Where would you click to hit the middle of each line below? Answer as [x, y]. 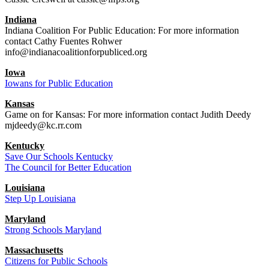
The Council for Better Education [68, 167]
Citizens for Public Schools [56, 261]
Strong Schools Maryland [53, 229]
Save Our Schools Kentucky [59, 156]
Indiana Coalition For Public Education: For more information [122, 30]
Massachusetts [34, 250]
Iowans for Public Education [59, 83]
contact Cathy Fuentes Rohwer [63, 41]
